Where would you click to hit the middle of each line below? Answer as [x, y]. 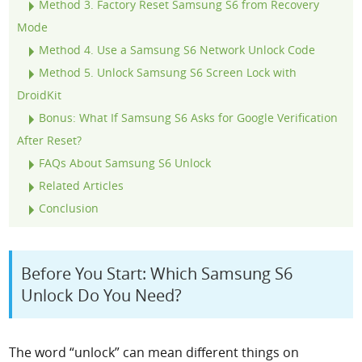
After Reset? [50, 141]
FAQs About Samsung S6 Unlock [125, 163]
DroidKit [40, 95]
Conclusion [69, 208]
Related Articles [82, 186]
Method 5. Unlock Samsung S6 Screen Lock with [168, 73]
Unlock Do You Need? [102, 295]
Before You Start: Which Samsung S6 [157, 273]
